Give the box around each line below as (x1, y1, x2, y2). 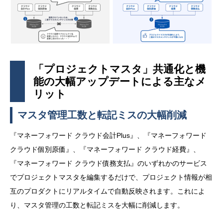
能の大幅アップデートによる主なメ (33, 76, 206, 88)
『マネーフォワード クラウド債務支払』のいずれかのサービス (10, 159, 207, 168)
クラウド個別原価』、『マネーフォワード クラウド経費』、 (10, 145, 200, 154)
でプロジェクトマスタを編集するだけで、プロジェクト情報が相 (10, 173, 212, 182)
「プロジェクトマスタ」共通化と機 (33, 63, 206, 75)
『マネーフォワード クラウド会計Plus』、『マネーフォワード (10, 131, 207, 140)
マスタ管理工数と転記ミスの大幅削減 (17, 110, 187, 121)
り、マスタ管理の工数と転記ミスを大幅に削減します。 (10, 201, 184, 210)
